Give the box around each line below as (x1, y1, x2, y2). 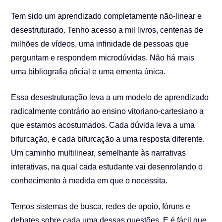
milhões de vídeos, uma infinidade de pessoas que (11, 40, 189, 48)
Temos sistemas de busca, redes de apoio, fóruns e (11, 202, 191, 211)
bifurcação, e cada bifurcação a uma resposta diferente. (11, 135, 205, 143)
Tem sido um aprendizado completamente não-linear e (11, 12, 202, 20)
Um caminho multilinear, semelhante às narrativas (11, 149, 186, 157)
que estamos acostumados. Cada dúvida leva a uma (11, 121, 195, 129)
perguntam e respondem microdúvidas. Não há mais (11, 54, 195, 62)
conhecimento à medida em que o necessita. (11, 176, 168, 185)
